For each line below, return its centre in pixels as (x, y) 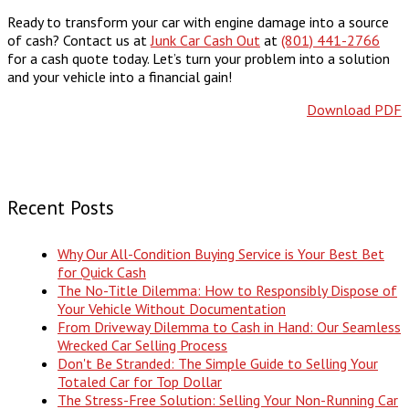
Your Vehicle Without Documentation (172, 309)
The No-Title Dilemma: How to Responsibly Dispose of (227, 291)
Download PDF (354, 110)
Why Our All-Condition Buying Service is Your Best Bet (221, 254)
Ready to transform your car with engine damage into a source (198, 22)
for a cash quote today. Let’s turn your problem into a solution (199, 59)
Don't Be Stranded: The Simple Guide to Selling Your (218, 364)
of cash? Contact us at (79, 41)
